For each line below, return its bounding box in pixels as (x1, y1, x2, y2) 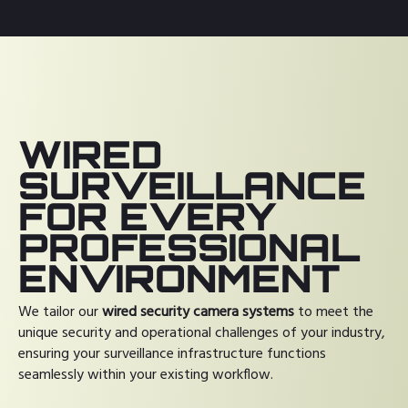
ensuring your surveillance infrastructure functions (18, 342, 326, 366)
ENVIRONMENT (18, 253, 340, 301)
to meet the (294, 300, 373, 324)
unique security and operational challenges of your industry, (18, 321, 385, 345)
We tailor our (18, 300, 102, 324)
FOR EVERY (18, 191, 276, 240)
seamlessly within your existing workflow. (18, 362, 273, 387)
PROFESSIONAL (18, 222, 360, 270)
